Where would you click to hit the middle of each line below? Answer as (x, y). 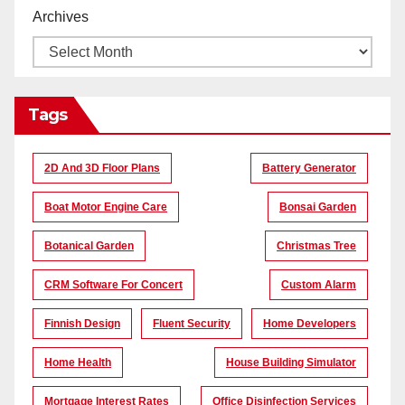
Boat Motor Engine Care (106, 207)
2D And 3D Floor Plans (102, 169)
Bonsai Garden (318, 207)
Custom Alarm (319, 285)
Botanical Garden (89, 246)
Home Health (78, 363)
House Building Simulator (291, 363)
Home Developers (310, 324)
